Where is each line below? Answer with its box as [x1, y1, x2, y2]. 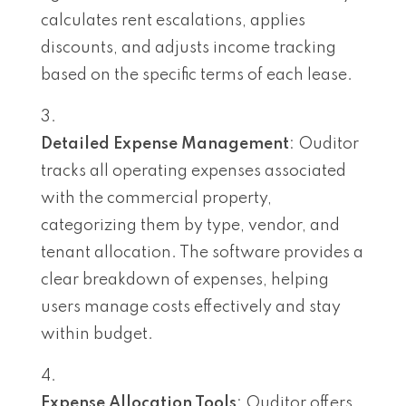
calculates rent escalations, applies [41, 12, 305, 29]
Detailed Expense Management [41, 135, 289, 152]
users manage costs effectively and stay [41, 298, 341, 315]
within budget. [41, 325, 153, 343]
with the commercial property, [41, 189, 272, 207]
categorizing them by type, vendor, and [41, 217, 340, 234]
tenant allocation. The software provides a [41, 244, 363, 261]
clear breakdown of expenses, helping [41, 271, 329, 288]
